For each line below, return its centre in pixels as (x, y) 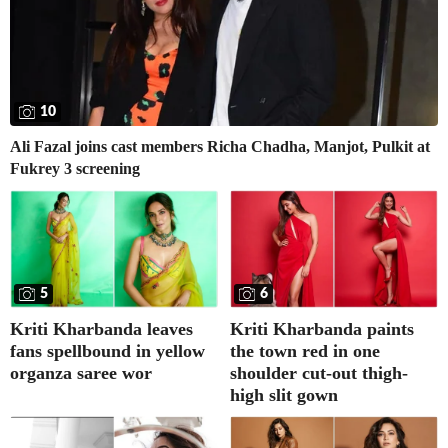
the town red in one (305, 350)
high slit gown (284, 394)
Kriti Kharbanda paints (322, 328)
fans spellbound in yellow (107, 350)
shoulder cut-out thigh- (319, 372)
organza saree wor (81, 372)
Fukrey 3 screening (75, 169)
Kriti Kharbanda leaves (101, 328)
